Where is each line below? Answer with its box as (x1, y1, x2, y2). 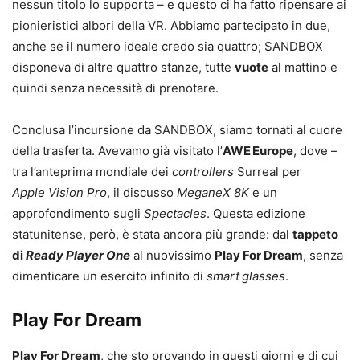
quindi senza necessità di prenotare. (12, 80, 219, 96)
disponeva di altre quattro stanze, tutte (12, 59, 235, 75)
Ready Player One (26, 247, 130, 263)
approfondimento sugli (12, 205, 144, 221)
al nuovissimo (130, 247, 215, 263)
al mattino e (268, 59, 337, 75)
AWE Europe (223, 142, 293, 158)
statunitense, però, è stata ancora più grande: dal (12, 226, 292, 242)
